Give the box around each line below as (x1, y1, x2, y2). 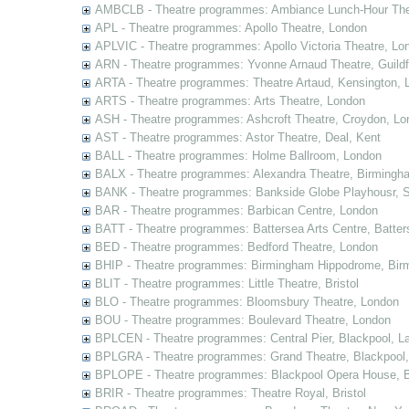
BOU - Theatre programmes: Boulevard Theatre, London (94, 313, 391, 327)
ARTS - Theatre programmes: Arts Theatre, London (94, 94, 365, 108)
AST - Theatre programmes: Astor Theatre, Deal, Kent (94, 131, 381, 144)
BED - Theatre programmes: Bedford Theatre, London (94, 240, 378, 254)
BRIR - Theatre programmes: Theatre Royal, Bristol (94, 386, 366, 400)
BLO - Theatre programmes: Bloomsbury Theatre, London (94, 295, 399, 309)
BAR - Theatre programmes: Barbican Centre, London (94, 204, 378, 217)
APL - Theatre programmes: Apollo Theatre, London (94, 21, 367, 35)
